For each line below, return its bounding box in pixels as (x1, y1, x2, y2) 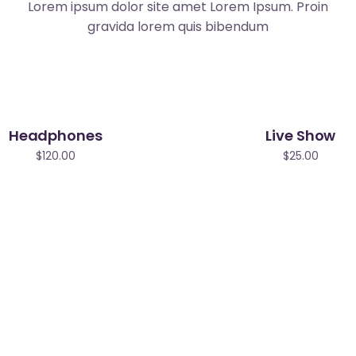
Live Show (265, 126, 336, 146)
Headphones (8, 126, 103, 146)
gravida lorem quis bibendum (87, 17, 269, 37)
